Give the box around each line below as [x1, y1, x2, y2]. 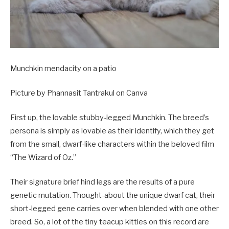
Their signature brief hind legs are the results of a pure [10, 177, 195, 187]
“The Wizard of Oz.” [10, 153, 76, 163]
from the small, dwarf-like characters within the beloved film [10, 140, 214, 149]
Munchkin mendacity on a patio [10, 63, 118, 73]
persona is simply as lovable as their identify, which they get [10, 126, 214, 136]
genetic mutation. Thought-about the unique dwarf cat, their [10, 191, 215, 200]
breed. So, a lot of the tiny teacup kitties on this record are [10, 217, 209, 227]
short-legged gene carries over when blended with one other [10, 204, 219, 214]
